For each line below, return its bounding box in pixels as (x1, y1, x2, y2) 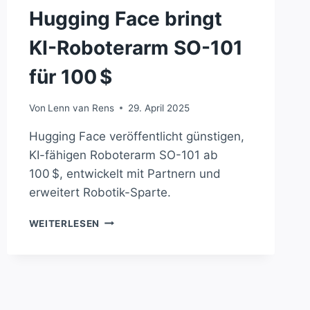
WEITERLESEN (28, 217, 100, 229)
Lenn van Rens (47, 102, 114, 113)
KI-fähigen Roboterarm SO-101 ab (28, 147, 218, 162)
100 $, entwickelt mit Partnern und (28, 166, 221, 181)
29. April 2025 (127, 102, 190, 113)
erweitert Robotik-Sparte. (28, 185, 171, 199)
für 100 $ (28, 65, 112, 89)
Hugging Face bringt (28, 7, 222, 31)
